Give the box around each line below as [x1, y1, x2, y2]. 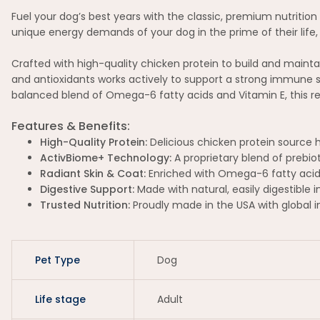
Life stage [35, 292, 86, 306]
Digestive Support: [40, 182, 134, 196]
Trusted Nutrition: [40, 198, 130, 212]
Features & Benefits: [11, 118, 130, 134]
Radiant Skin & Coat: [40, 166, 146, 181]
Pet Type [35, 253, 80, 267]
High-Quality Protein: [40, 135, 147, 149]
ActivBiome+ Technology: [40, 151, 171, 165]
